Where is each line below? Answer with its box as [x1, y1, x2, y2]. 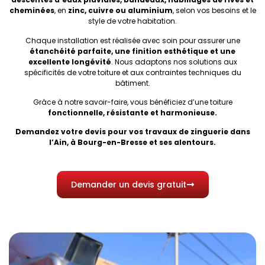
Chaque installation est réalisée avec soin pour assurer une [25, 35, 240, 46]
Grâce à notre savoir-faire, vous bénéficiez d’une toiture [33, 97, 232, 108]
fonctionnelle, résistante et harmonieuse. [48, 108, 217, 118]
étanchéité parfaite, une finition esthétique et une [30, 46, 235, 56]
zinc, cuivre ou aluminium [67, 5, 173, 16]
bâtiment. [115, 77, 150, 88]
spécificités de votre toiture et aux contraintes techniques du [24, 67, 241, 77]
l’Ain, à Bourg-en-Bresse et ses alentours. [49, 137, 216, 148]
